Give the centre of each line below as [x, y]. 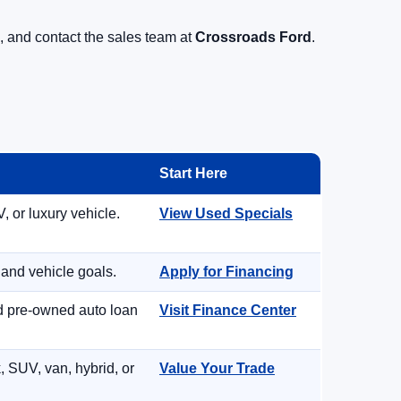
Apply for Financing [226, 272]
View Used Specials [226, 213]
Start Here [193, 173]
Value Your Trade [217, 368]
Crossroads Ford [253, 37]
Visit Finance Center [228, 310]
